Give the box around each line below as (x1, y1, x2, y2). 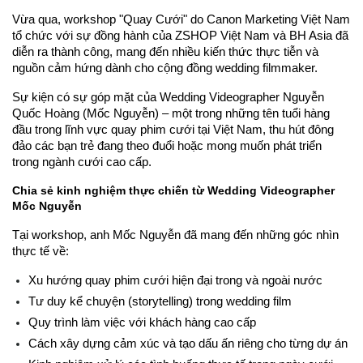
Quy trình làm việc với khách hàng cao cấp (28, 315, 256, 329)
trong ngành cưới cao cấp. (12, 155, 152, 169)
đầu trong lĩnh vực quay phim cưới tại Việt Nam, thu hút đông (12, 122, 334, 136)
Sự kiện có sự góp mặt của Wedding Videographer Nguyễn (12, 90, 324, 104)
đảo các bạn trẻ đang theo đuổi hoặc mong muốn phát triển (12, 139, 322, 152)
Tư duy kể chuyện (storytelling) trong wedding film (28, 294, 292, 308)
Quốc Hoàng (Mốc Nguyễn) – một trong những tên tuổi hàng (12, 106, 330, 120)
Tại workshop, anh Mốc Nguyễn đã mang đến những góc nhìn (12, 228, 339, 241)
